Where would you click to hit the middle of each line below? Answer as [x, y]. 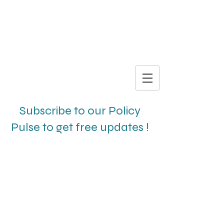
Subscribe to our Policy [80, 111]
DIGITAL [80, 16]
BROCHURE [80, 40]
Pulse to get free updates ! [80, 127]
